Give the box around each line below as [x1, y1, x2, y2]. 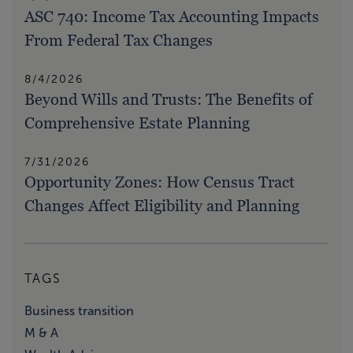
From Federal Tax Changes [24, 31, 213, 50]
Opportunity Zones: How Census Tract [24, 173, 295, 192]
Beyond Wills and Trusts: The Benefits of [24, 90, 313, 110]
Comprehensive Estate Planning [24, 113, 250, 133]
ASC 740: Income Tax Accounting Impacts [24, 7, 319, 27]
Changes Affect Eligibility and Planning [24, 196, 299, 216]
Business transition [24, 304, 134, 318]
